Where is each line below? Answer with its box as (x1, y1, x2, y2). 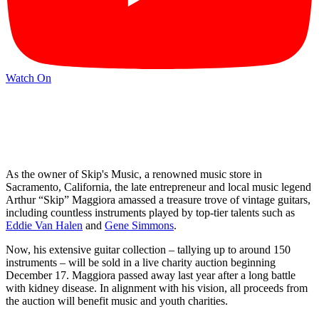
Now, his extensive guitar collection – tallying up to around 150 (6, 243, 291, 256)
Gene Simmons (105, 219, 174, 231)
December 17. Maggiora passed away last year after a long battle (6, 268, 296, 281)
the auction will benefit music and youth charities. (6, 294, 228, 307)
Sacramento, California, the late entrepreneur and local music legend (6, 180, 311, 193)
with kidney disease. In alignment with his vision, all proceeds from (6, 281, 308, 294)
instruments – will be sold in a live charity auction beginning (6, 256, 276, 268)
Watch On (6, 72, 51, 85)
